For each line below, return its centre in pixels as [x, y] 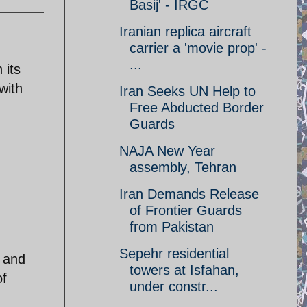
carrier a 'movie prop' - [198, 48]
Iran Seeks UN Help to [187, 91]
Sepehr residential [174, 254]
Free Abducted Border [197, 108]
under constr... [174, 286]
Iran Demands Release [189, 194]
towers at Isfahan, [184, 270]
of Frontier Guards [186, 210]
